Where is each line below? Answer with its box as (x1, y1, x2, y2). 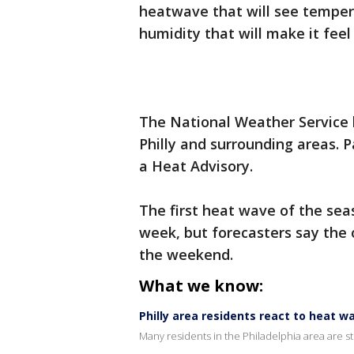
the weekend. (139, 245, 233, 264)
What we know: (139, 275, 263, 296)
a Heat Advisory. (139, 156, 253, 175)
